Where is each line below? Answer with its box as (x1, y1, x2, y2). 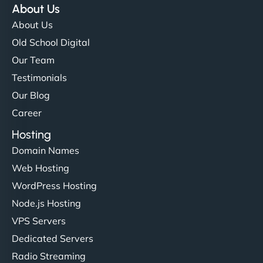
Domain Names (12, 144, 79, 156)
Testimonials (12, 71, 67, 83)
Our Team (12, 53, 55, 66)
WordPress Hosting (12, 179, 97, 191)
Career (12, 106, 42, 119)
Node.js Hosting (12, 197, 81, 209)
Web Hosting (12, 161, 69, 174)
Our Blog (12, 89, 50, 101)
